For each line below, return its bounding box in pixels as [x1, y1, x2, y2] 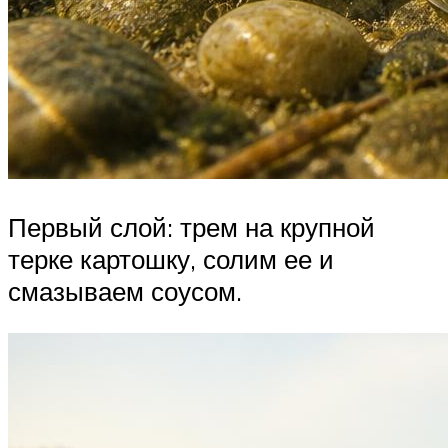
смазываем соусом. [8, 275, 242, 307]
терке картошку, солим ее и [8, 243, 334, 275]
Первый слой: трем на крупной [8, 211, 375, 243]
